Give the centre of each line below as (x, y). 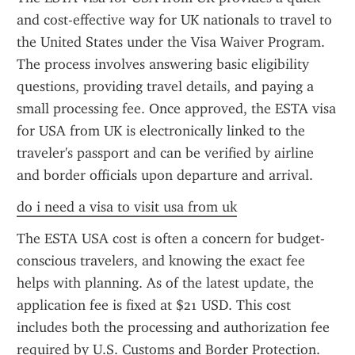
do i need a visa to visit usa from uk (127, 207)
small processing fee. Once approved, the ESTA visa (176, 109)
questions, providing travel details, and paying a (165, 86)
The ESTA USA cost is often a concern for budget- (171, 239)
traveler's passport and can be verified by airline (165, 153)
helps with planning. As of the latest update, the (165, 283)
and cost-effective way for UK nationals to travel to (174, 20)
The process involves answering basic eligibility (163, 64)
